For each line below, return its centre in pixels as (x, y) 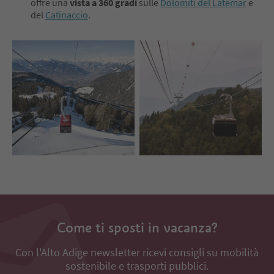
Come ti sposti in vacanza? (137, 227)
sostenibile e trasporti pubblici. (137, 265)
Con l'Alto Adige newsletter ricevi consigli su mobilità (137, 252)
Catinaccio (67, 14)
